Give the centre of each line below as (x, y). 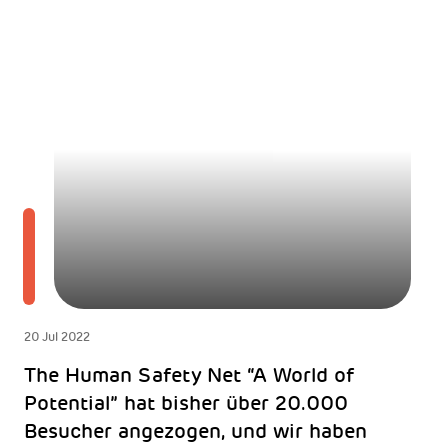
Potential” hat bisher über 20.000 (185, 402)
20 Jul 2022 (56, 336)
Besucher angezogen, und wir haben (195, 430)
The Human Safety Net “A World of (188, 374)
